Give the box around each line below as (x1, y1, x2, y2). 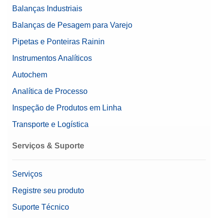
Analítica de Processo (12, 87, 88, 95)
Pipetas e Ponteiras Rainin (12, 37, 105, 46)
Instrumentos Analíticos (12, 54, 92, 62)
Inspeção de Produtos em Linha (12, 103, 122, 112)
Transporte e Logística (12, 120, 89, 128)
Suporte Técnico (12, 202, 69, 211)
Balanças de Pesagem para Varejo (12, 20, 132, 29)
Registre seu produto (12, 186, 84, 195)
